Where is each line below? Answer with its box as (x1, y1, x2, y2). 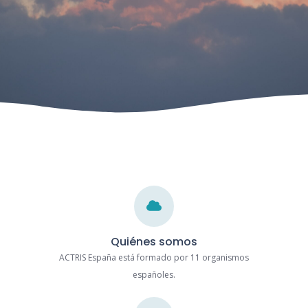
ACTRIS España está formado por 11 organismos (58, 252, 249, 263)
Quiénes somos (110, 234, 197, 250)
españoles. (132, 269, 175, 280)
